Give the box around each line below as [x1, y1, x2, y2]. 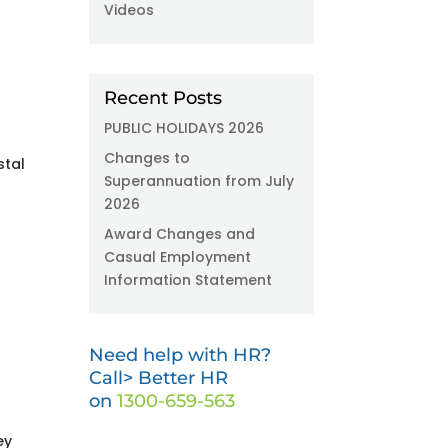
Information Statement [104, 270, 273, 290]
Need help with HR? [89, 344, 272, 366]
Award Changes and [104, 224, 256, 244]
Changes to [104, 148, 191, 168]
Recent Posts [104, 87, 223, 109]
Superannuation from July [104, 171, 295, 191]
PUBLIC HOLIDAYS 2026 [104, 118, 265, 138]
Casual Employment [104, 247, 252, 267]
